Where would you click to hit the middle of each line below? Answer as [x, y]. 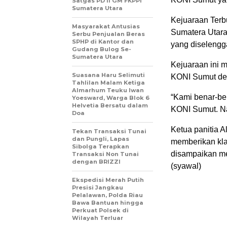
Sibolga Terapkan [101, 147]
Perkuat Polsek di [100, 211]
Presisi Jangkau [98, 188]
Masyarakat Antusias [106, 27]
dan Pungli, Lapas [101, 139]
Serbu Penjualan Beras [108, 34]
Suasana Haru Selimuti [108, 75]
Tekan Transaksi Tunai [109, 131]
